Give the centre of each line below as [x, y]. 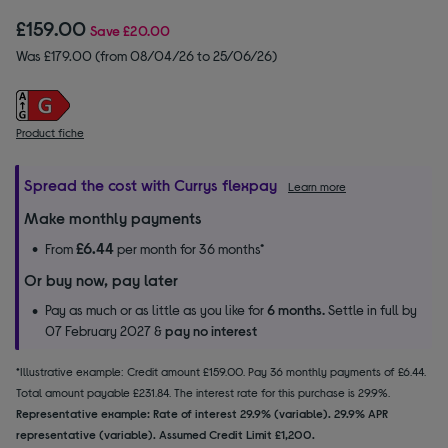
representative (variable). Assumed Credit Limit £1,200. [165, 433]
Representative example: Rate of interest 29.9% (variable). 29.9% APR [202, 412]
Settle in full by [371, 309]
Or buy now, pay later [101, 279]
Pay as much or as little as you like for [156, 309]
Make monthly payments [113, 217]
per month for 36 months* [189, 248]
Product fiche [50, 131]
